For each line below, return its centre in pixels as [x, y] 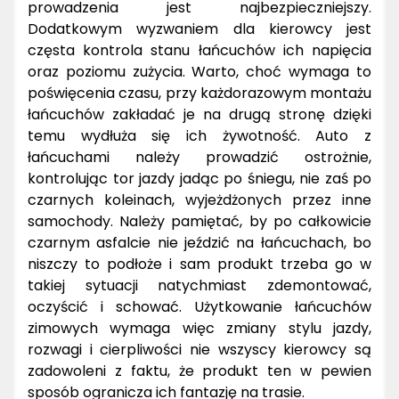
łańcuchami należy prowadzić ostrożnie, [199, 157]
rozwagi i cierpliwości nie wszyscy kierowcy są [199, 349]
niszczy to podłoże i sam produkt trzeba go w [199, 264]
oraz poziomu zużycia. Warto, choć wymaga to [199, 71]
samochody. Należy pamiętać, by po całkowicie [199, 221]
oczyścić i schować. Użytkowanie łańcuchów [199, 306]
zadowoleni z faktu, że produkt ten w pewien [199, 370]
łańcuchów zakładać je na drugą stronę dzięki [199, 114]
